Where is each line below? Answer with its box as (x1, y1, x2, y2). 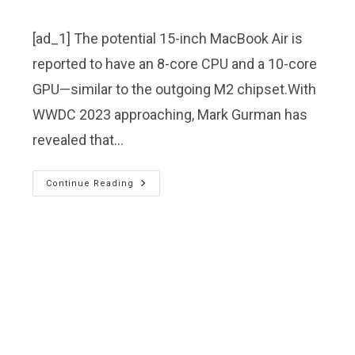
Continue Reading (46, 178, 135, 189)
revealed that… (32, 132, 124, 149)
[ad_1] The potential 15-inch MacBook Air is (32, 30, 303, 48)
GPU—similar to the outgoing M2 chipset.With (32, 81, 317, 98)
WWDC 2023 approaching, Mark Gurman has (32, 106, 308, 124)
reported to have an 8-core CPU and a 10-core (32, 55, 318, 73)
